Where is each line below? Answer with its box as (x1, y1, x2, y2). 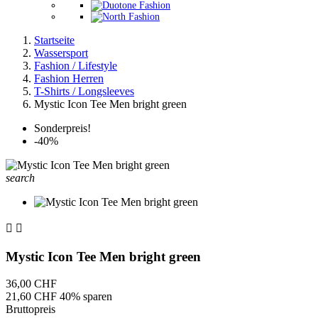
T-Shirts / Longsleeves (34, 85, 134, 97)
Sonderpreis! (34, 122, 91, 134)
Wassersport (34, 47, 88, 59)
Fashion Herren (34, 72, 104, 84)
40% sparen (60, 290, 112, 303)
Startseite (34, 34, 75, 46)
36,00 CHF (6, 278, 57, 290)
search (6, 172, 35, 184)
